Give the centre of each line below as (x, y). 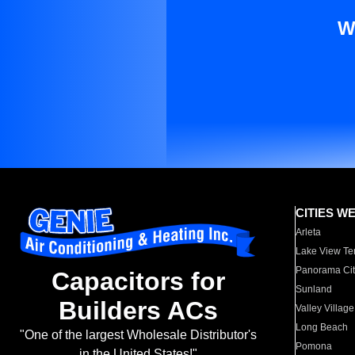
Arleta (309, 232)
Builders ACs (138, 311)
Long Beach (322, 327)
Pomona (314, 346)
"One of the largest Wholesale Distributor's (138, 335)
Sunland (314, 289)
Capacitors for (138, 282)
